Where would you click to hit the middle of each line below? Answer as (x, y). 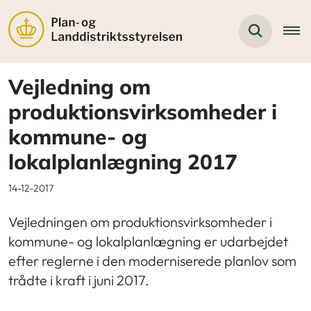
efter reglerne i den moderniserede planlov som (152, 260)
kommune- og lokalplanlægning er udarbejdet (148, 241)
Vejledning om (79, 86)
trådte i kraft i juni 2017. (79, 280)
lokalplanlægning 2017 (123, 161)
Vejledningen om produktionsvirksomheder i (140, 221)
